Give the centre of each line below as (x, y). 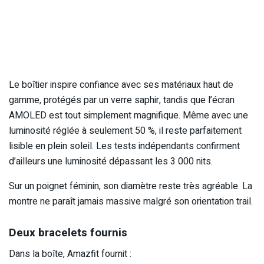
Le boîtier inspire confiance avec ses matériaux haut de (121, 85)
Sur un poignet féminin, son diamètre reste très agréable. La (131, 187)
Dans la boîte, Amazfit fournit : (70, 254)
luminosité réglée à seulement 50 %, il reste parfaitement (125, 131)
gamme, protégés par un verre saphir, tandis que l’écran (122, 100)
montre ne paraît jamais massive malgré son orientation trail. (131, 202)
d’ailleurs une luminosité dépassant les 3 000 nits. (111, 162)
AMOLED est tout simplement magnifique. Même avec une (128, 116)
